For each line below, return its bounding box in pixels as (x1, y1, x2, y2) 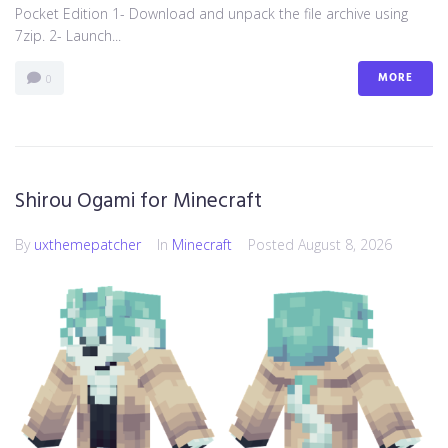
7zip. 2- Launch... (15, 26, 121, 46)
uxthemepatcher (34, 235, 141, 255)
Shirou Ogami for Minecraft (15, 185, 262, 219)
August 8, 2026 (298, 235, 392, 255)
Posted (248, 235, 298, 255)
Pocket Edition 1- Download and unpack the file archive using (15, 4, 408, 24)
